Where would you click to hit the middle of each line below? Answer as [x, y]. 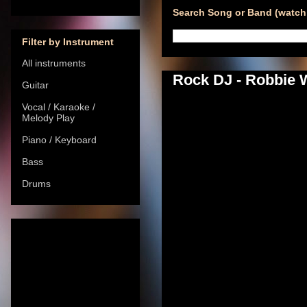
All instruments [54, 63]
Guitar [35, 85]
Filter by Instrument [68, 41]
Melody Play [48, 118]
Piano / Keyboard [59, 139]
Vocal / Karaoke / [59, 107]
